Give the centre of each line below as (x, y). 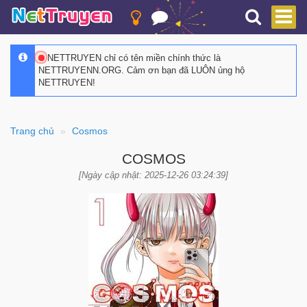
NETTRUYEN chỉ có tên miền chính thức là (133, 58)
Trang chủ (32, 131)
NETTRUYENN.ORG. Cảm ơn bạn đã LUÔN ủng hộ (142, 70)
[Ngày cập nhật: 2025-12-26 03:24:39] (153, 175)
